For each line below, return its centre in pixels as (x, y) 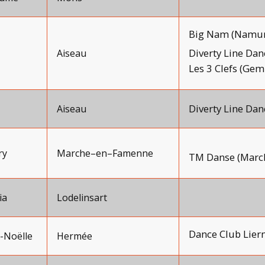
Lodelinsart (82, 198)
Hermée (75, 236)
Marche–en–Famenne (105, 153)
